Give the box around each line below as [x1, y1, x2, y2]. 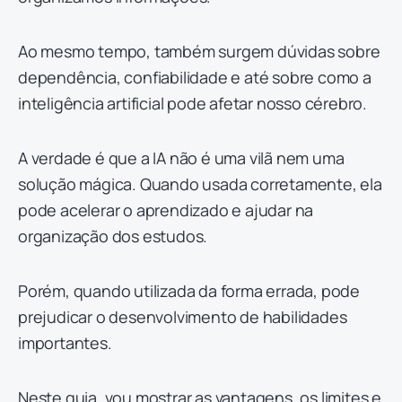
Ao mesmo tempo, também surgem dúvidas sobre [18, 40, 380, 62]
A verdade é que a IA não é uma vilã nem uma [18, 147, 345, 169]
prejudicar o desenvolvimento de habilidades [18, 306, 347, 328]
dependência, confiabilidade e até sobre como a [18, 66, 371, 88]
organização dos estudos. [18, 225, 212, 247]
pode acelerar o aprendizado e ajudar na [18, 199, 314, 221]
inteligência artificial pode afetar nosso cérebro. [18, 92, 367, 114]
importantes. [18, 332, 112, 354]
